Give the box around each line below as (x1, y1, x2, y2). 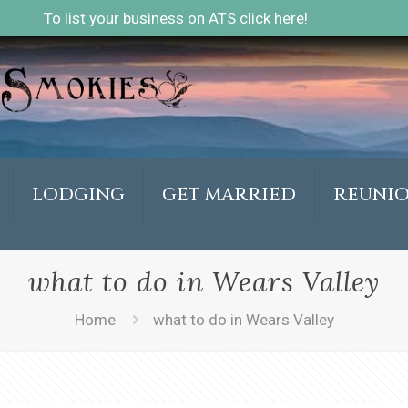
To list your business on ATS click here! (44, 9, 308, 27)
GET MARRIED (161, 182, 296, 207)
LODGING (31, 182, 125, 207)
